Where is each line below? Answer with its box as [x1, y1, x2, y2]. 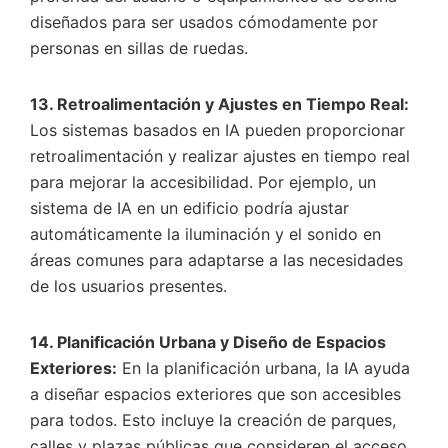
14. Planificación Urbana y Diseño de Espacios [30, 331, 386, 352]
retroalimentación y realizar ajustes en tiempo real [30, 145, 410, 166]
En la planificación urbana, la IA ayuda [117, 357, 410, 378]
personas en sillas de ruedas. [30, 37, 248, 58]
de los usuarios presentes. [30, 275, 227, 296]
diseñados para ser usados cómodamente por [30, 11, 378, 32]
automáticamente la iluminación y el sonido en [30, 223, 381, 244]
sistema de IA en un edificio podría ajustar [30, 197, 349, 218]
